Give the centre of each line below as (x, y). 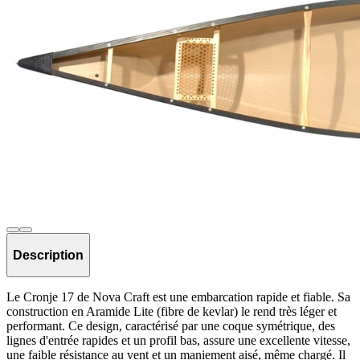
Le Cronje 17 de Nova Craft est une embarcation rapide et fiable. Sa (178, 297)
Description (48, 255)
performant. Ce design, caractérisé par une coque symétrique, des (171, 326)
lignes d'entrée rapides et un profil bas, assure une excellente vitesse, (178, 341)
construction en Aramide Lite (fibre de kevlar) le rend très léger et (172, 312)
